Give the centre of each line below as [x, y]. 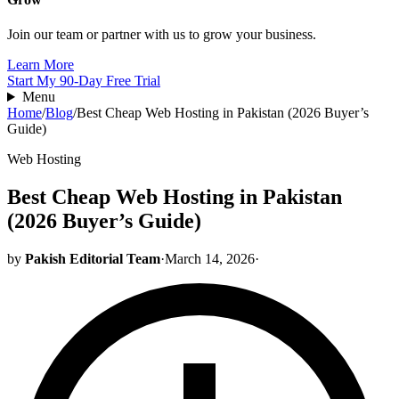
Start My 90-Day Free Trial [84, 81]
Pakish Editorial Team [93, 258]
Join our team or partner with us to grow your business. [162, 35]
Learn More [41, 65]
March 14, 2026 [210, 258]
